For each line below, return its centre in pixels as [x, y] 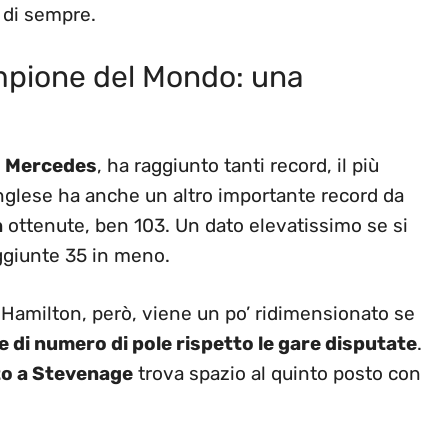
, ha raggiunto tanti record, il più [238, 165]
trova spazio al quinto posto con [277, 374]
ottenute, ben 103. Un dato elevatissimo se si [205, 225]
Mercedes [51, 165]
